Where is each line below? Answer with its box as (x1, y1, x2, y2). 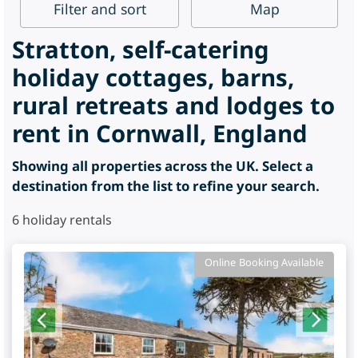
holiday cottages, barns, (12, 62, 294, 93)
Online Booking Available (204, 255, 324, 270)
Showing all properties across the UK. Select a (12, 157, 313, 175)
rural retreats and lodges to (12, 89, 335, 121)
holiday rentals (19, 211, 112, 229)
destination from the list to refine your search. (12, 177, 320, 195)
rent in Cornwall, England (12, 117, 308, 149)
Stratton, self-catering (12, 34, 269, 66)
